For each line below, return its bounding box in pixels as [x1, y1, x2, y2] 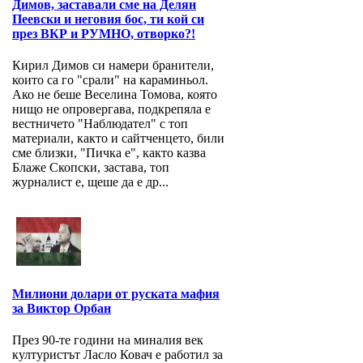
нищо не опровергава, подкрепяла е [12, 102, 211, 117]
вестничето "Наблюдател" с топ [12, 117, 188, 131]
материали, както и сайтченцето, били [12, 131, 224, 146]
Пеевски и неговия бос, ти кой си [12, 12, 204, 27]
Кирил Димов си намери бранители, [12, 58, 214, 73]
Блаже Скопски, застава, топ [12, 160, 169, 175]
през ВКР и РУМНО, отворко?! [12, 27, 195, 41]
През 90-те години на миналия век [12, 333, 203, 348]
